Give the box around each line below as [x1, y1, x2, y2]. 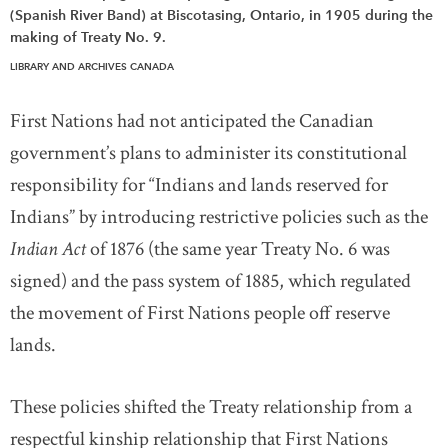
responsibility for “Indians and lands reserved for [10, 172, 388, 198]
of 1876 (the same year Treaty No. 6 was [86, 236, 390, 262]
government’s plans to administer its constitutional [10, 140, 407, 166]
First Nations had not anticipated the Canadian [10, 108, 374, 134]
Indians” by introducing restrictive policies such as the [10, 204, 428, 230]
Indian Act [10, 236, 86, 262]
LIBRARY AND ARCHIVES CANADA [10, 60, 174, 73]
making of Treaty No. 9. [10, 29, 166, 46]
